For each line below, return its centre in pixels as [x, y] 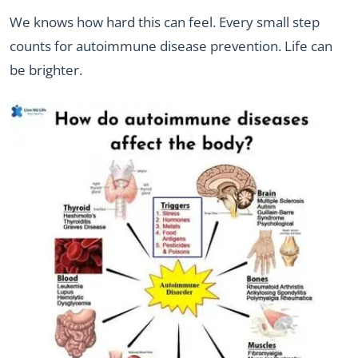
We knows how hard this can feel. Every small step [165, 22]
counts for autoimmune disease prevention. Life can [171, 46]
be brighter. [46, 70]
